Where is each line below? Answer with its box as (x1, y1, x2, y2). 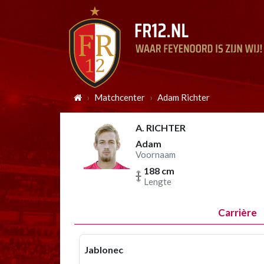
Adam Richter (157, 92, 210, 103)
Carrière (217, 206, 257, 219)
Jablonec (84, 244, 123, 255)
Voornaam (136, 149, 176, 160)
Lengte (144, 176, 171, 187)
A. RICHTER (136, 122, 186, 133)
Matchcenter (94, 92, 145, 103)
